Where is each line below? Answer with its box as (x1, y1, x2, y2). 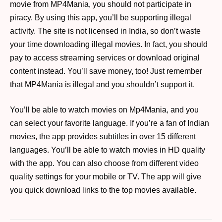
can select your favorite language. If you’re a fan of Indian (10, 119, 209, 128)
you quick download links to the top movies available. (10, 186, 196, 195)
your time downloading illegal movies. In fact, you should (10, 40, 208, 49)
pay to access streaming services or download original (10, 53, 200, 62)
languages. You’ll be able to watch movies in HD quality (10, 146, 205, 155)
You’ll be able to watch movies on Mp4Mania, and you (10, 106, 199, 114)
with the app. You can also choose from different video (10, 159, 199, 168)
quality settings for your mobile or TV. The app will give (10, 172, 201, 181)
